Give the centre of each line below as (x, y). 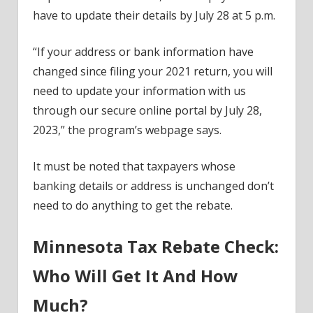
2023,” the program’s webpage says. (127, 130)
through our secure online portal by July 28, (147, 110)
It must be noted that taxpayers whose (134, 166)
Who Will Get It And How (135, 275)
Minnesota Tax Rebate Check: (155, 246)
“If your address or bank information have (143, 51)
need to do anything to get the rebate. (132, 205)
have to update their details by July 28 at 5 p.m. (154, 15)
